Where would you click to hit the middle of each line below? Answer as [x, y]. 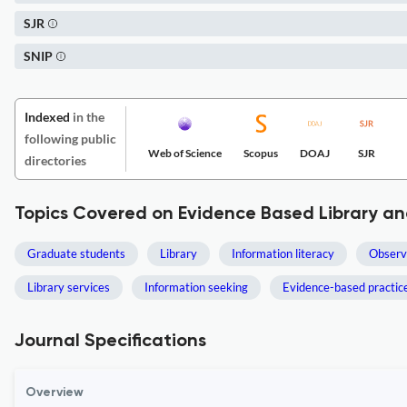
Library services [69, 287]
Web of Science [185, 153]
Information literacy [283, 253]
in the [87, 117]
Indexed [47, 117]
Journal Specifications [110, 342]
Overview [55, 392]
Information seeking [196, 287]
